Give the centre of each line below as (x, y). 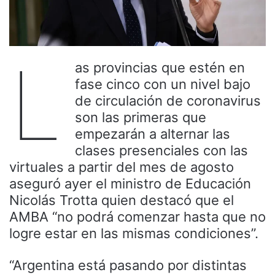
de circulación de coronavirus (168, 100)
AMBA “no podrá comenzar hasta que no (137, 216)
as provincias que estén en (160, 67)
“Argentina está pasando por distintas (128, 265)
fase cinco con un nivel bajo (163, 84)
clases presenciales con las (161, 150)
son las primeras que (141, 117)
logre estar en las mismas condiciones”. (134, 233)
